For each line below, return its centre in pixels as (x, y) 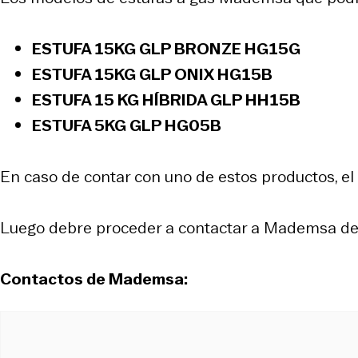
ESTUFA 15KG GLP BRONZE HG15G (166, 48)
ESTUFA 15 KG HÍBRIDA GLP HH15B (166, 99)
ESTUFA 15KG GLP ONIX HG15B (152, 74)
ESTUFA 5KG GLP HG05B (127, 125)
